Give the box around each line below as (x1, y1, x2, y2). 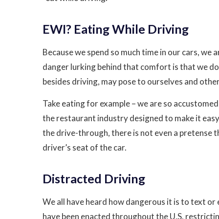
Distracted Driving (43, 171, 145, 186)
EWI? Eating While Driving (43, 22, 189, 36)
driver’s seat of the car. (43, 142, 127, 153)
